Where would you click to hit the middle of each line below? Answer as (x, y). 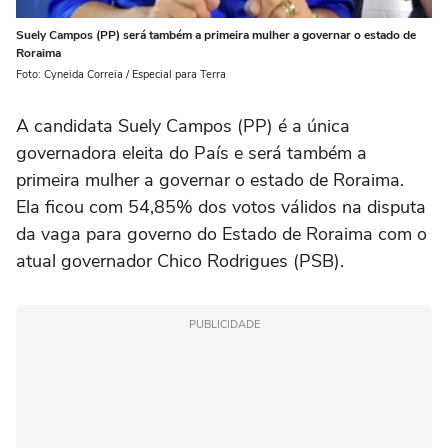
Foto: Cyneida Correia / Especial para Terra (121, 74)
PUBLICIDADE (224, 324)
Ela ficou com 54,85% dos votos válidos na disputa (221, 206)
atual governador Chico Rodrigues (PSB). (180, 260)
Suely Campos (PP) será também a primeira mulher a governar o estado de (216, 34)
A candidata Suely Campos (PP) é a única (183, 125)
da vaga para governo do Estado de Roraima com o (221, 233)
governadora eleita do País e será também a (191, 152)
